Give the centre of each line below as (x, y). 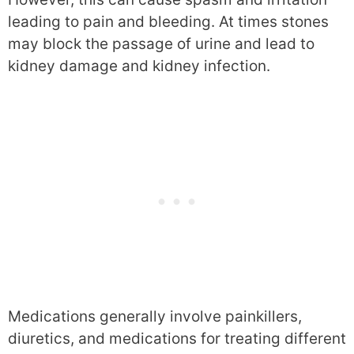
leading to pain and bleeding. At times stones (168, 22)
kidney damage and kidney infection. (139, 66)
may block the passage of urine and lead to (161, 44)
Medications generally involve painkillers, (155, 316)
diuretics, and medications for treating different (177, 338)
